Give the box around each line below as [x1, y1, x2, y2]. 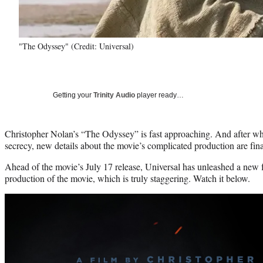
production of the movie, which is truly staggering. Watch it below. [5, 171, 250, 184]
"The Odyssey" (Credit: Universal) [19, 40, 134, 52]
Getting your [53, 90, 93, 99]
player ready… [135, 90, 184, 99]
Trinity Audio [93, 90, 135, 99]
